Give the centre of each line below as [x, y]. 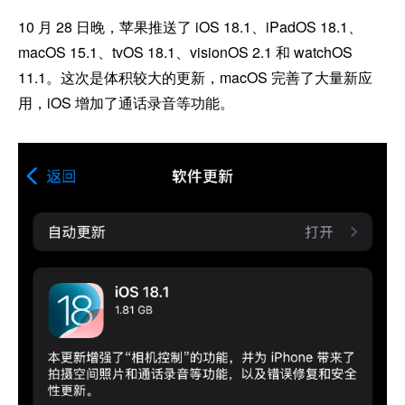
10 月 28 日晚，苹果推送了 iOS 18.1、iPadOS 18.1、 [190, 27]
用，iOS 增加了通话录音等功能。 [126, 103]
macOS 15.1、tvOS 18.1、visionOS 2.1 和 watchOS [185, 52]
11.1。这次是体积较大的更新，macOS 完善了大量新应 [195, 78]
